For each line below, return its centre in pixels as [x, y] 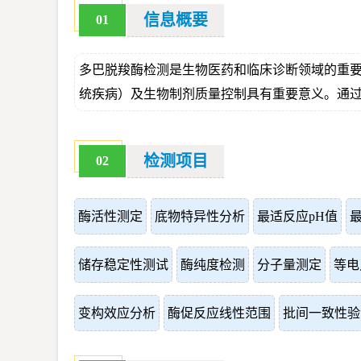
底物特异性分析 [200, 216]
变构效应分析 [117, 313]
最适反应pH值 [297, 216]
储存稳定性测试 [123, 265]
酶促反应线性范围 [219, 313]
